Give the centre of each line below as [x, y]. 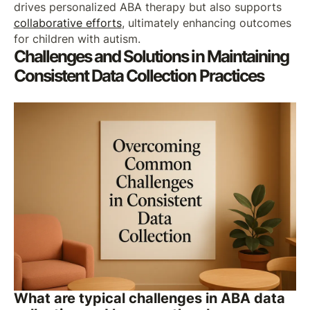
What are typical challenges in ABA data [149, 299]
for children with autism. [77, 39]
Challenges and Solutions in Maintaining [151, 57]
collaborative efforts [67, 24]
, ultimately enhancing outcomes [206, 24]
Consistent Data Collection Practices [138, 76]
